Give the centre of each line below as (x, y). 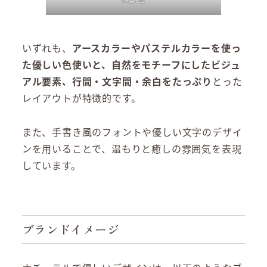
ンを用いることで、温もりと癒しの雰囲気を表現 (132, 149)
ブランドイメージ (70, 229)
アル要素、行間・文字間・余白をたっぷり (117, 81)
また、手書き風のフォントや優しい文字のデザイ (132, 132)
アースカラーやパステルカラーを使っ (156, 48)
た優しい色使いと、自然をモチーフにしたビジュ (131, 65)
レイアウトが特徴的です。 (81, 98)
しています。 (51, 165)
